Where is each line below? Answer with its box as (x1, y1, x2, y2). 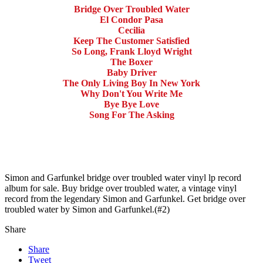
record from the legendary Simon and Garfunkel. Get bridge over (5, 194, 245, 204)
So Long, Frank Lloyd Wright (71, 46, 192, 57)
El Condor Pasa (100, 15, 163, 25)
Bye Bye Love (104, 99, 159, 110)
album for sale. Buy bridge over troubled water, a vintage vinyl (5, 183, 237, 194)
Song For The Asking (89, 110, 174, 120)
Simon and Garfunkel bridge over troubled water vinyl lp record (5, 173, 241, 183)
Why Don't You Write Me (80, 89, 183, 99)
